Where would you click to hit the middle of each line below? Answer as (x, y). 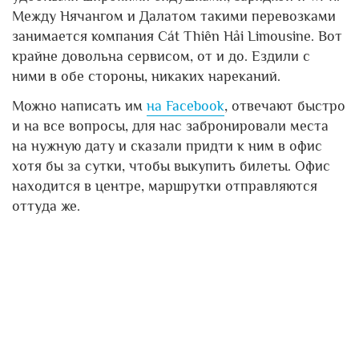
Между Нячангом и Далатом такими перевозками (174, 16)
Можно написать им (79, 105)
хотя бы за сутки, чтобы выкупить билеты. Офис (171, 165)
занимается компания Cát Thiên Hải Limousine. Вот (177, 36)
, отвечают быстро (285, 105)
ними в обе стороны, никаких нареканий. (146, 76)
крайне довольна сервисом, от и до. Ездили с (161, 56)
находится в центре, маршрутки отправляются (165, 186)
